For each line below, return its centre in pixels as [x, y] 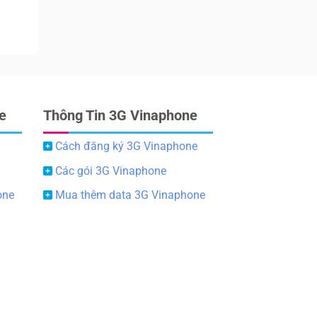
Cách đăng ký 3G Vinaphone [126, 146]
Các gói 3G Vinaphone [111, 171]
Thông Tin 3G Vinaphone [120, 115]
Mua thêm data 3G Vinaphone [130, 195]
